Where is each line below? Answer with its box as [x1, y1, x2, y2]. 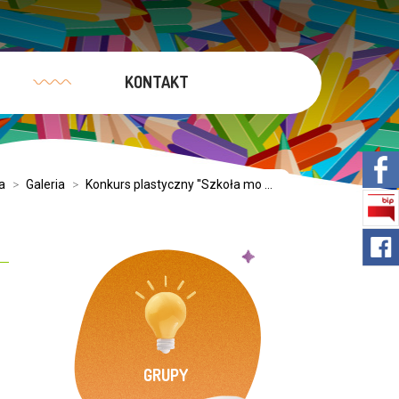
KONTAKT [124, 72, 189, 92]
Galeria [26, 177, 65, 191]
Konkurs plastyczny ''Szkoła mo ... [85, 177, 273, 191]
